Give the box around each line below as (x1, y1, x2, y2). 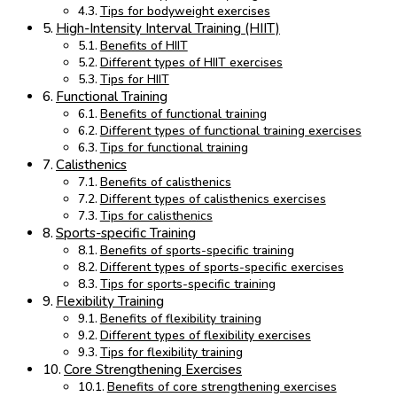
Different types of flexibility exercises (99, 327, 311, 345)
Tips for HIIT (99, 71, 169, 89)
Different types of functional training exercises (99, 122, 362, 140)
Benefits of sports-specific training (99, 242, 294, 260)
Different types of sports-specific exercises (99, 259, 344, 276)
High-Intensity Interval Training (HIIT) (56, 19, 281, 38)
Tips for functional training (99, 139, 248, 157)
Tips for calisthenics (99, 207, 213, 225)
